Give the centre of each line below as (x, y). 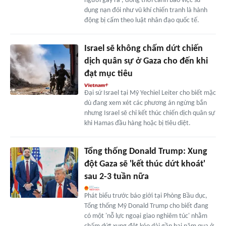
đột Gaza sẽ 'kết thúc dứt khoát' (145, 164)
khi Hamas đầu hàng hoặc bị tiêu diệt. (137, 123)
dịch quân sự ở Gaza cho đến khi (146, 61)
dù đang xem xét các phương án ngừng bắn (145, 103)
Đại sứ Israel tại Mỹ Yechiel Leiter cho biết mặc (150, 93)
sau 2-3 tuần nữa (116, 177)
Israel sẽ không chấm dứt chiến (143, 48)
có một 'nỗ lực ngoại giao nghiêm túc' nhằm (146, 216)
